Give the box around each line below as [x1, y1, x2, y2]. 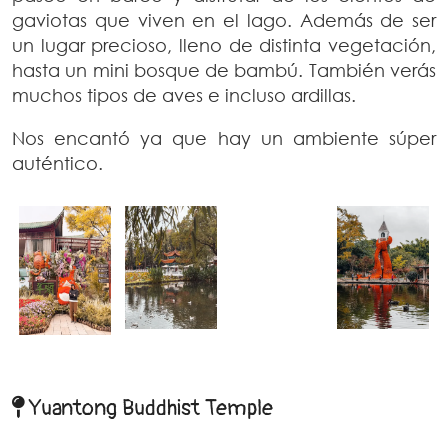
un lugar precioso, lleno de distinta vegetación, [12, 34, 436, 57]
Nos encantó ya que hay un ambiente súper [12, 127, 436, 150]
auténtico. [12, 152, 103, 175]
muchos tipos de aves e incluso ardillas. [12, 84, 356, 107]
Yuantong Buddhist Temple [24, 393, 273, 422]
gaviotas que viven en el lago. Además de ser [12, 9, 436, 32]
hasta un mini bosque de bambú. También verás [12, 59, 436, 82]
